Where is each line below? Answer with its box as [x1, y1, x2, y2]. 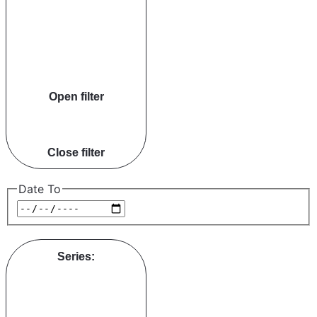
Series [57, 249, 91, 263]
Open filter [48, 89, 104, 103]
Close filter [47, 145, 105, 158]
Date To [18, 182, 61, 197]
